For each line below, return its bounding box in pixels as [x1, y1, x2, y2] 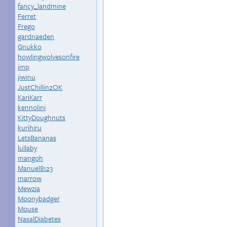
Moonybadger [18, 193, 60, 204]
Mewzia [18, 183, 40, 194]
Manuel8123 [18, 163, 53, 173]
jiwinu [18, 71, 35, 82]
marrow [18, 173, 42, 183]
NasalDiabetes [18, 213, 61, 224]
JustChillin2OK [18, 82, 62, 92]
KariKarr [18, 92, 42, 102]
